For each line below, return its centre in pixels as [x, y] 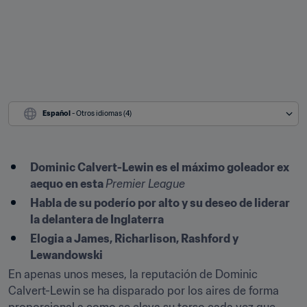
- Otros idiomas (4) [102, 113]
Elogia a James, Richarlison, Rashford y [134, 238]
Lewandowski [66, 255]
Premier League [145, 184]
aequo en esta [68, 184]
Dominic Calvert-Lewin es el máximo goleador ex [160, 167]
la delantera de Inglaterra [97, 219]
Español [57, 113]
